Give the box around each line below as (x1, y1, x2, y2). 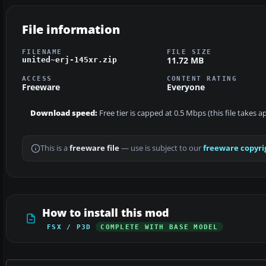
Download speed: (30, 108, 97, 119)
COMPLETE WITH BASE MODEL (100, 223, 218, 231)
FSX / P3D (47, 223, 91, 231)
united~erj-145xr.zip (22, 55, 117, 64)
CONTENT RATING (166, 75, 237, 83)
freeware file (69, 143, 119, 154)
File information (22, 21, 120, 37)
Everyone (166, 81, 205, 93)
